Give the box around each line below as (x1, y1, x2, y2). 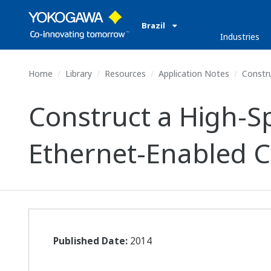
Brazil (142, 20, 167, 31)
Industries (220, 31, 260, 42)
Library (65, 68, 92, 79)
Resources (105, 68, 146, 79)
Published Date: (53, 235, 128, 247)
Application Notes (158, 68, 229, 79)
